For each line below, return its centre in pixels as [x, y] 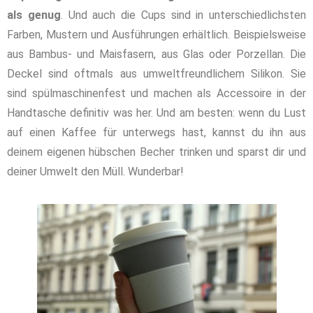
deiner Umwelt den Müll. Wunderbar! [95, 171]
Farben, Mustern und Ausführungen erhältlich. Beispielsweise [156, 34]
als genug [34, 15]
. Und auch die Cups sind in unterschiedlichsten [183, 15]
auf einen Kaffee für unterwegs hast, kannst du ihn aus [156, 132]
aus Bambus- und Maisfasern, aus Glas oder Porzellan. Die [156, 54]
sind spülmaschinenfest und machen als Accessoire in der [156, 93]
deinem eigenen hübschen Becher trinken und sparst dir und [156, 152]
